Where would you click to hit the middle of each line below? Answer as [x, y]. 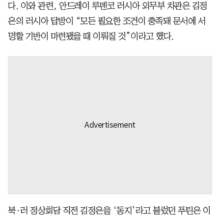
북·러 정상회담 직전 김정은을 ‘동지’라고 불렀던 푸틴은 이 [109, 210]
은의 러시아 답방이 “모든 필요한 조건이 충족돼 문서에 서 [107, 21]
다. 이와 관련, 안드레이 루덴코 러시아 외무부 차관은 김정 [108, 6]
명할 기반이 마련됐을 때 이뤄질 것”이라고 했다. [91, 36]
